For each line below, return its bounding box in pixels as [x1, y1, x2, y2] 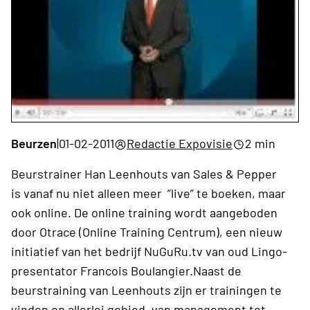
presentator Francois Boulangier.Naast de [11, 262, 241, 278]
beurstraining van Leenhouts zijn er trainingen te [11, 282, 282, 298]
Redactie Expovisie [127, 135, 232, 151]
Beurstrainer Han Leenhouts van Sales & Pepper [11, 165, 277, 181]
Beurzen [11, 135, 57, 151]
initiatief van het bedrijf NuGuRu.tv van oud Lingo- [11, 243, 287, 259]
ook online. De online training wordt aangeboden [11, 204, 277, 220]
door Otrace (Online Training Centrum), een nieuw [11, 224, 282, 239]
